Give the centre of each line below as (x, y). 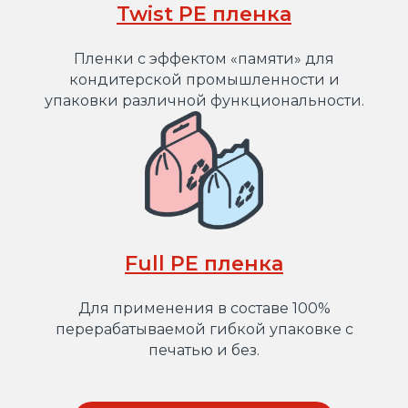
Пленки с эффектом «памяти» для (204, 59)
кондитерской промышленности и (204, 80)
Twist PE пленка (204, 14)
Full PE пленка (204, 264)
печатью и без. (204, 350)
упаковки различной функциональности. (204, 101)
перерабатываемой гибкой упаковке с (204, 329)
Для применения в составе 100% (204, 308)
